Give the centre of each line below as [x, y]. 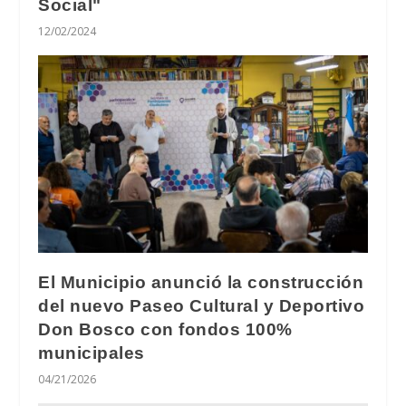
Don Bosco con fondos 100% [165, 330]
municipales [92, 353]
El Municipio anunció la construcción [201, 283]
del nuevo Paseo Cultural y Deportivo [202, 306]
